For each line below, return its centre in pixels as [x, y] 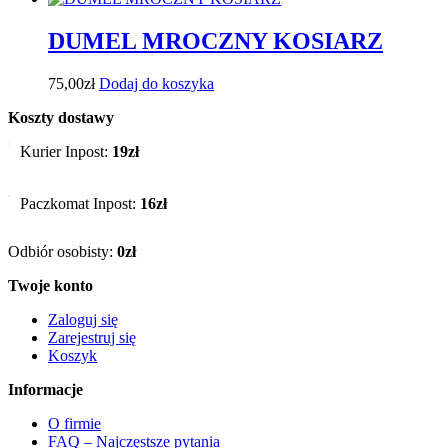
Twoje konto [50, 285]
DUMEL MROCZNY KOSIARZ [215, 40]
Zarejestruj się [92, 337]
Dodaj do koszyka [156, 83]
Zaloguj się [83, 319]
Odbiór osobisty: [62, 251]
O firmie [74, 423]
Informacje [45, 389]
